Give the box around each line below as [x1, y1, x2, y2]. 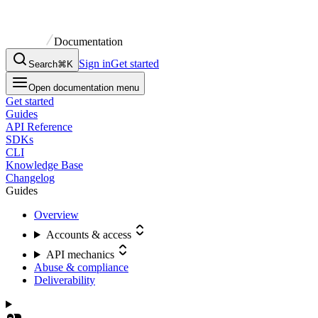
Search [28, 59, 57, 70]
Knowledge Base [6, 159, 83, 171]
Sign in [79, 57, 111, 70]
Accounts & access [45, 229, 131, 241]
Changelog [6, 172, 55, 184]
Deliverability [34, 274, 95, 286]
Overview [34, 209, 79, 221]
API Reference [6, 121, 72, 133]
